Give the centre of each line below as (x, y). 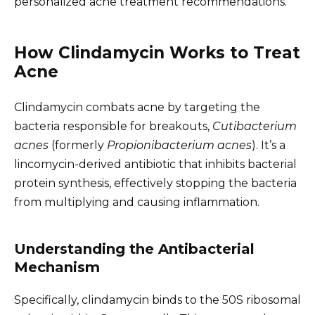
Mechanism (57, 267)
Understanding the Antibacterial (134, 249)
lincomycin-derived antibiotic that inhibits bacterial (155, 164)
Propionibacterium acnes (179, 145)
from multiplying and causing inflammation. (137, 202)
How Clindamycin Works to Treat (157, 52)
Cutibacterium (255, 126)
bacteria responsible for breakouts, (113, 126)
